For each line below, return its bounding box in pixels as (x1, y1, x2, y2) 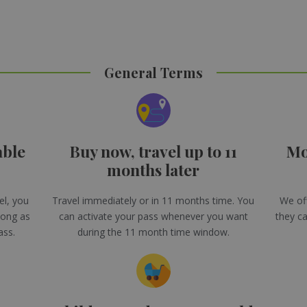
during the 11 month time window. (77, 225, 230, 238)
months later (107, 158, 200, 180)
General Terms (104, 62, 203, 82)
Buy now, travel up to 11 (69, 140, 237, 162)
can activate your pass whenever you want (58, 209, 248, 223)
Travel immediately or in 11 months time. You (52, 193, 255, 207)
